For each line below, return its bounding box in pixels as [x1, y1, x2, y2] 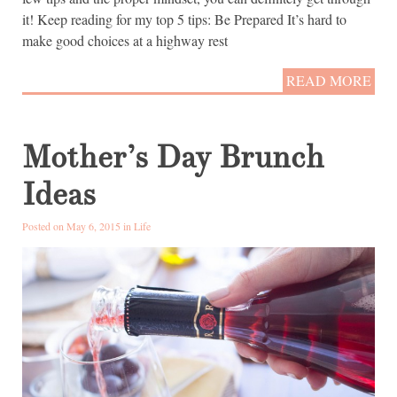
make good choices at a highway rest [22, 30, 228, 50]
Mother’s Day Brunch [22, 137, 324, 179]
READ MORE [286, 71, 371, 90]
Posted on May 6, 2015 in [22, 219, 134, 234]
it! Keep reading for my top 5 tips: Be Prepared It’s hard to [22, 9, 346, 28]
